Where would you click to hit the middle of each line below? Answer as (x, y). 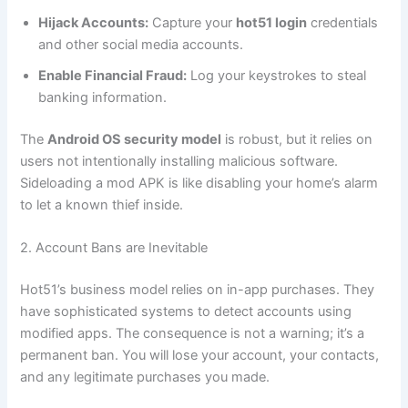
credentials (343, 22)
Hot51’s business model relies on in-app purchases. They (198, 289)
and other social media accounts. (141, 44)
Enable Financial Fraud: (113, 75)
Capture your (193, 22)
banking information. (103, 97)
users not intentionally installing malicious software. (179, 161)
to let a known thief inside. (102, 204)
